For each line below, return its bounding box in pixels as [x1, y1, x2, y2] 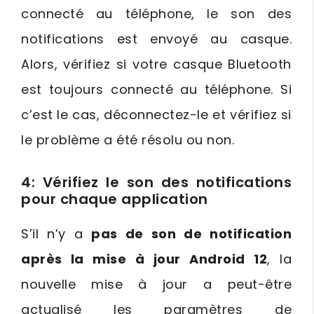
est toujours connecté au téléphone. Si [21, 81, 292, 99]
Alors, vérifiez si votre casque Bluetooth [21, 55, 292, 74]
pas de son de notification [91, 225, 292, 243]
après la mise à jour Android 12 [21, 250, 268, 268]
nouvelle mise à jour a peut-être [21, 275, 292, 294]
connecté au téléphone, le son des [21, 5, 292, 23]
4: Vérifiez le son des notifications [21, 172, 292, 193]
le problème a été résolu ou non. [21, 131, 234, 149]
